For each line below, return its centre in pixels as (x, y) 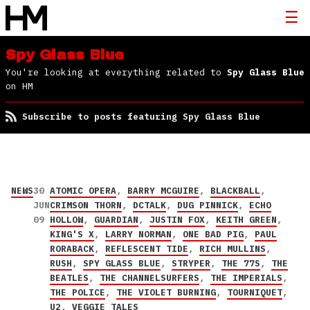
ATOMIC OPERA (83, 191)
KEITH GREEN (246, 220)
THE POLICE (77, 292)
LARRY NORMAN (138, 234)
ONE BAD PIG (213, 234)
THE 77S (241, 263)
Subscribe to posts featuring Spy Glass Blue (141, 117)
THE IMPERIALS (246, 278)
